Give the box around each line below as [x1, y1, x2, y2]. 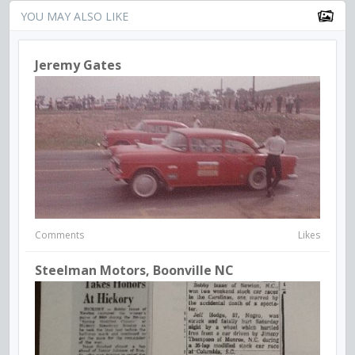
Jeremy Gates [35, 56, 121, 74]
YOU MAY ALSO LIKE [21, 9, 128, 25]
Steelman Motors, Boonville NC [35, 261, 234, 280]
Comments [35, 228, 84, 242]
